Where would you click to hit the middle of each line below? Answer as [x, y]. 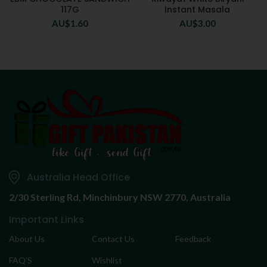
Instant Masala [197, 10]
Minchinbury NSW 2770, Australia [156, 197]
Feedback [193, 239]
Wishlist [107, 260]
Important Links [46, 220]
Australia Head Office [78, 177]
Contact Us [114, 239]
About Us [27, 239]
